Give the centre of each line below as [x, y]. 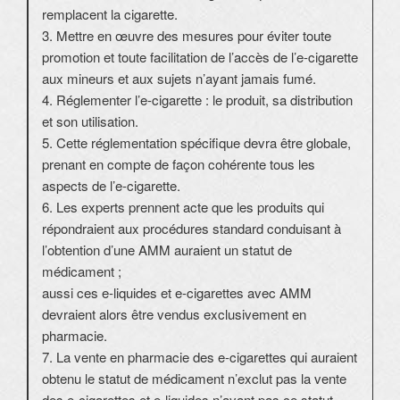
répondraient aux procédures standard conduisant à [192, 229]
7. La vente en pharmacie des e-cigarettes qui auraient [200, 357]
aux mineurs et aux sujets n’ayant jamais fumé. [179, 79]
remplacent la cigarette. [110, 14]
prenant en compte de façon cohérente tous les [179, 164]
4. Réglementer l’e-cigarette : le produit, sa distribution [197, 100]
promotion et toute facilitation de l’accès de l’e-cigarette [200, 57]
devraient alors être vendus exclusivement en [174, 314]
